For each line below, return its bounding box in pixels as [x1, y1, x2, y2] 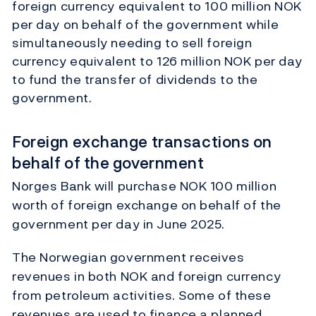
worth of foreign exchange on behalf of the [12, 195, 281, 215]
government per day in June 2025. [12, 214, 225, 234]
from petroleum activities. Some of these [12, 286, 272, 305]
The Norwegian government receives [12, 248, 245, 267]
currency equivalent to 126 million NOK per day [12, 51, 303, 71]
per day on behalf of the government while [12, 15, 279, 35]
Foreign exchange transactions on [12, 130, 272, 154]
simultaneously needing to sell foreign [12, 33, 253, 53]
